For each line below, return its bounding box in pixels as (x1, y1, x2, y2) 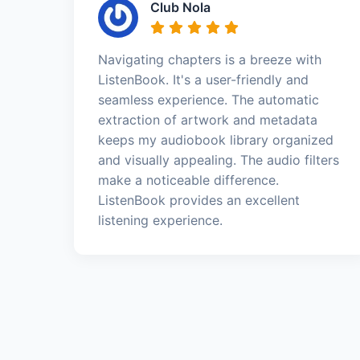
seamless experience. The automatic (98, 91, 319, 108)
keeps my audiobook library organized (98, 131, 333, 148)
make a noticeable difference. (98, 171, 279, 188)
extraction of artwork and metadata (98, 111, 317, 128)
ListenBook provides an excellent (98, 191, 300, 208)
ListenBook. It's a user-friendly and (98, 71, 309, 88)
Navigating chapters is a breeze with (98, 51, 321, 67)
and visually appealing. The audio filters (98, 151, 339, 168)
